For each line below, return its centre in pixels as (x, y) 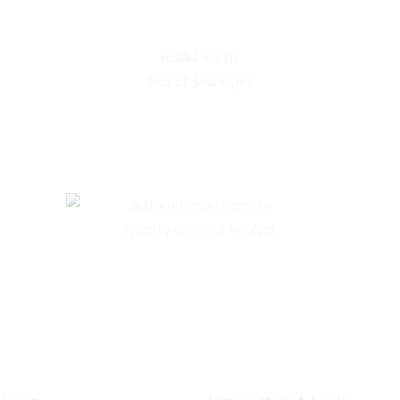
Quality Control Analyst (200, 229)
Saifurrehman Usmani (200, 205)
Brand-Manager (200, 81)
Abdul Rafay (200, 57)
